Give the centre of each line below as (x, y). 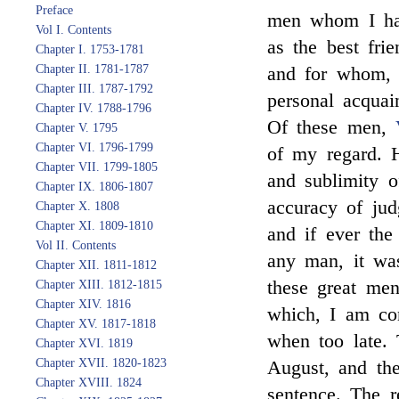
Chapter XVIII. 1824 (89, 383)
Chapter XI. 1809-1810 (94, 226)
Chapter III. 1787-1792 (94, 89)
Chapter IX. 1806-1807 (94, 187)
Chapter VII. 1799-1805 (97, 167)
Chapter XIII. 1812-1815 (99, 285)
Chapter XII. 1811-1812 (96, 265)
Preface (54, 10)
